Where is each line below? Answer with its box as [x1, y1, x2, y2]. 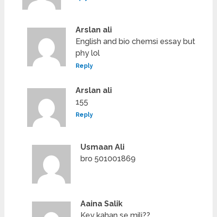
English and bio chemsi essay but [76, 37, 196, 46]
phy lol [76, 48, 100, 58]
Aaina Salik [80, 199, 123, 209]
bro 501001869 [80, 154, 136, 164]
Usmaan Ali [80, 142, 125, 152]
